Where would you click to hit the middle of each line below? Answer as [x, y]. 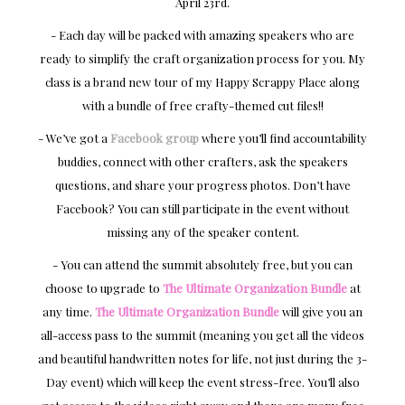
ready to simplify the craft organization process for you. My [202, 59]
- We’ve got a [74, 138]
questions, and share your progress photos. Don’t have [202, 185]
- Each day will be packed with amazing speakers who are [202, 35]
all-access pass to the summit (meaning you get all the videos [202, 335]
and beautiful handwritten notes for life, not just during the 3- [202, 359]
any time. [69, 312]
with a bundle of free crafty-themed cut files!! [202, 106]
